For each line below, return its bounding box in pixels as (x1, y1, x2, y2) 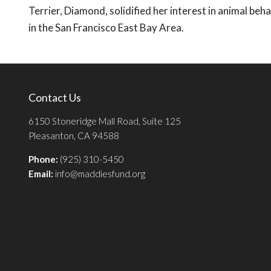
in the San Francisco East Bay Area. (28, 21, 184, 34)
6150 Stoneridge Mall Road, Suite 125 (28, 116, 181, 127)
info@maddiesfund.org (55, 168, 145, 180)
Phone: (28, 154, 58, 165)
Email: (28, 168, 55, 180)
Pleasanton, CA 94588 (28, 130, 119, 142)
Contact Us (28, 91, 81, 105)
